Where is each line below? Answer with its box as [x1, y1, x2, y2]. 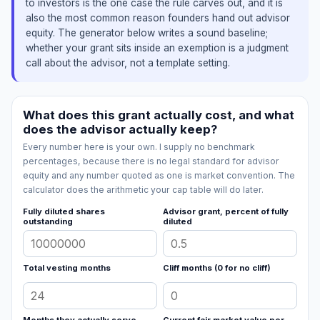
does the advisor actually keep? [23, 121, 218, 136]
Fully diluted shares [23, 206, 106, 217]
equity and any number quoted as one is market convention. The [23, 170, 296, 181]
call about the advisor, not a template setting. [26, 57, 230, 69]
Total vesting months [23, 263, 111, 274]
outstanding [23, 216, 74, 227]
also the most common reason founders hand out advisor [26, 12, 290, 24]
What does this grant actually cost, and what [23, 107, 295, 122]
